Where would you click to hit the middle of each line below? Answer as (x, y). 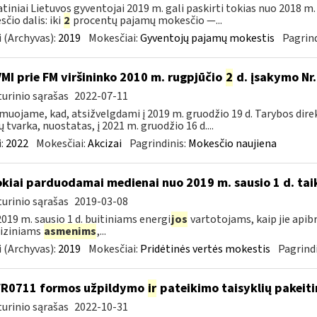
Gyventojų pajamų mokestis (207, 38)
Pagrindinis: (158, 144)
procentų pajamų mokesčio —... (146, 21)
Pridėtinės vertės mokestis (205, 249)
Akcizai (104, 144)
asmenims (70, 231)
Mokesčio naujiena (232, 144)
